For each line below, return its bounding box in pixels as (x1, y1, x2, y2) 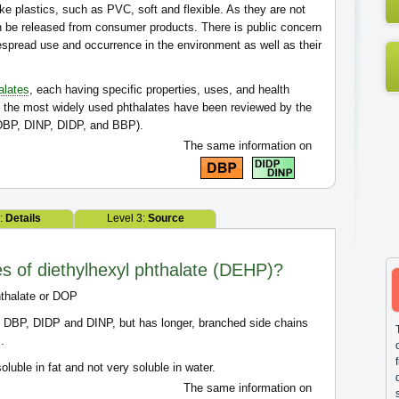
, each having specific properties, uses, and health (29, 83, 289, 96)
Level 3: (106, 212, 148, 224)
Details (5, 212, 41, 224)
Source (147, 212, 184, 224)
